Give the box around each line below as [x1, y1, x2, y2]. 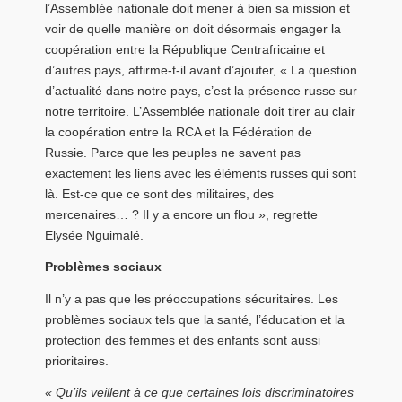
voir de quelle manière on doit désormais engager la [45, 21, 341, 36]
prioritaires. [45, 353, 109, 368]
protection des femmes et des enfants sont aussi [45, 332, 320, 347]
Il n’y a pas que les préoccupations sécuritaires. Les [45, 291, 338, 306]
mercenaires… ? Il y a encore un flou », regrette [45, 206, 318, 222]
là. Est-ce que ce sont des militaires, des [45, 186, 274, 201]
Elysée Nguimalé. [45, 227, 144, 242]
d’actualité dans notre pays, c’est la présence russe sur [45, 83, 357, 98]
